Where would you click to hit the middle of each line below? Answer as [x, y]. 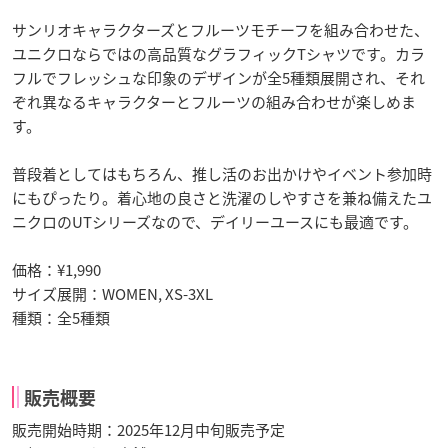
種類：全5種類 [61, 317]
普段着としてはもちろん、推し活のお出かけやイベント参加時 [222, 173]
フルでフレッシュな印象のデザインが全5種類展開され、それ [218, 77]
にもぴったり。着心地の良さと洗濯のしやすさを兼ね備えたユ [222, 197]
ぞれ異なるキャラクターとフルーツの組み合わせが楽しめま [214, 101]
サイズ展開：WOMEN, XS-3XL [112, 293]
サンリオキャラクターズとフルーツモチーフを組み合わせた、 [220, 29]
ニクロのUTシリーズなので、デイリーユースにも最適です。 [215, 221]
